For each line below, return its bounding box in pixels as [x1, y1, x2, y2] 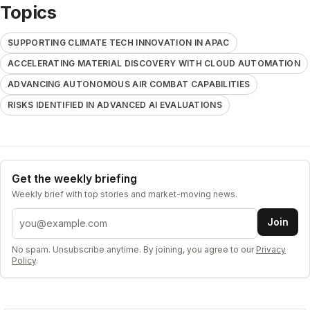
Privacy [256, 244, 286, 255]
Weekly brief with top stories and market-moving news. [12, 188, 237, 199]
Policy [12, 255, 36, 266]
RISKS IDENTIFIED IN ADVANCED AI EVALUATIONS [8, 99, 222, 110]
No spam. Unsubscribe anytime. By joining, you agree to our [12, 244, 254, 255]
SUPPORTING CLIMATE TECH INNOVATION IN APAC [8, 37, 230, 48]
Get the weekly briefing [12, 172, 137, 185]
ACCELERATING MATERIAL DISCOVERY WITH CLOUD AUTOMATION [8, 57, 300, 69]
